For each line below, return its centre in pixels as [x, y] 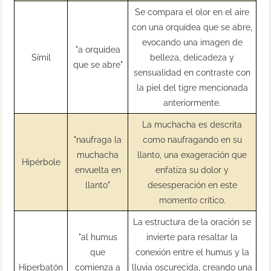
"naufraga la [98, 139]
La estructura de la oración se [192, 221]
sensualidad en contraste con [192, 72]
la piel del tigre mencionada [192, 87]
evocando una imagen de [192, 42]
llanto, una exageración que [192, 154]
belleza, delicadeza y [192, 57]
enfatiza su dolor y [192, 169]
